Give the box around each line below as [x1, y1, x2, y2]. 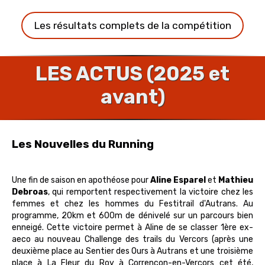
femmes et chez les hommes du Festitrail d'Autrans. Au [12, 199, 253, 209]
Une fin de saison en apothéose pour [12, 175, 150, 185]
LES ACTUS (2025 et [35, 62, 230, 85]
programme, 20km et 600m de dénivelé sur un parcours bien [12, 211, 253, 221]
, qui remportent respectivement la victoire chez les [48, 187, 253, 197]
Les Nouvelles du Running [12, 138, 154, 151]
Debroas [12, 187, 48, 197]
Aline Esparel [150, 175, 208, 185]
